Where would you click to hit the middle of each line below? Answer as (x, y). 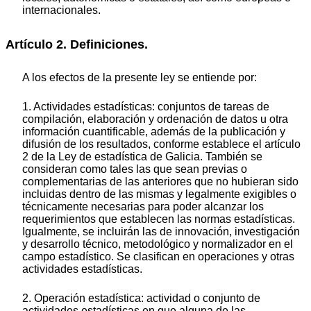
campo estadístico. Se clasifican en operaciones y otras (158, 256)
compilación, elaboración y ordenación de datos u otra (155, 119)
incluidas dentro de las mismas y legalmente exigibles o (159, 194)
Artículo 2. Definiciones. (77, 45)
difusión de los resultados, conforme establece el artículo (161, 144)
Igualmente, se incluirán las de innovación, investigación (161, 231)
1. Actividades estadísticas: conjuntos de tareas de (146, 106)
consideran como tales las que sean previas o (135, 169)
